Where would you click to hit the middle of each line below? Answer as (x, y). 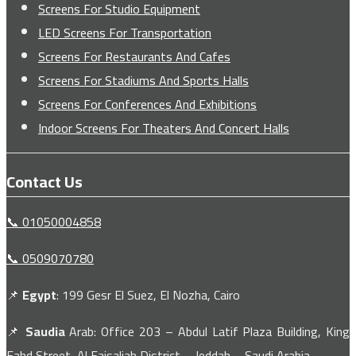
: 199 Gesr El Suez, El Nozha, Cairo (148, 295)
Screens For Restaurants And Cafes (134, 57)
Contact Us (44, 181)
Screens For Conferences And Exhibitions (147, 104)
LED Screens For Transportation (125, 33)
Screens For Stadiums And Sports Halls (143, 81)
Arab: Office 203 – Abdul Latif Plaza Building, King (207, 332)
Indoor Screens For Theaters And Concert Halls (164, 128)
